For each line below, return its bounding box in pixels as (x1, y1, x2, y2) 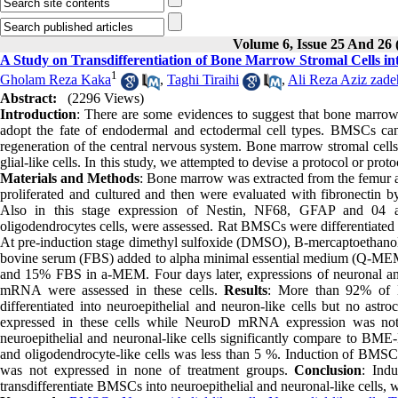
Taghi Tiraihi (167, 72, 239, 88)
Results (224, 282, 268, 298)
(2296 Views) (68, 90, 144, 106)
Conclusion (294, 362, 362, 378)
